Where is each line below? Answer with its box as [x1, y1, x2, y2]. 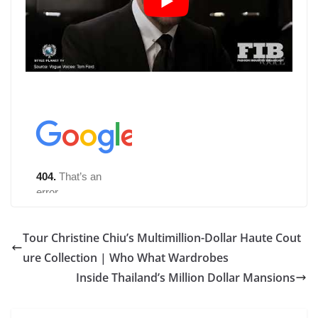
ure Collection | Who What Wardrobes [23, 250, 229, 266]
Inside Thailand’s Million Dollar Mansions [76, 270, 295, 286]
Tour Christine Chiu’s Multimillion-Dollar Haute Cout [23, 230, 301, 246]
